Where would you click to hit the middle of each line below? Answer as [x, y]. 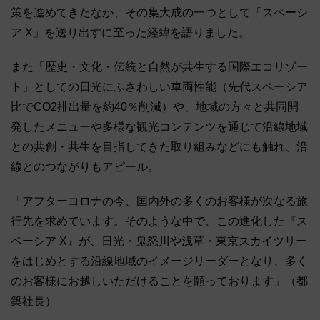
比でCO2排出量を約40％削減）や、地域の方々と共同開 [155, 107]
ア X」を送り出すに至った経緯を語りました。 [130, 33]
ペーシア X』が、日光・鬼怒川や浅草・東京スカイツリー [159, 241]
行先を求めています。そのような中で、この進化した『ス [159, 221]
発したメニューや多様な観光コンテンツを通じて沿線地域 [159, 127]
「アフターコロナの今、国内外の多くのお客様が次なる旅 [159, 201]
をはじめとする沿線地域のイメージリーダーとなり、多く [159, 261]
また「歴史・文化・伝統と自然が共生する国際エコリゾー [159, 67]
